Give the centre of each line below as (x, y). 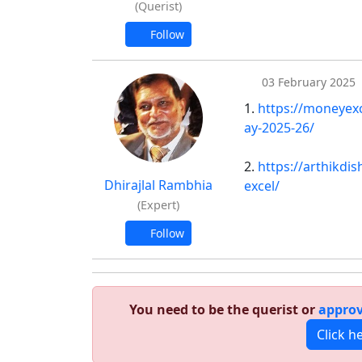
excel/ (262, 186)
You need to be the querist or (224, 309)
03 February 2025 (307, 82)
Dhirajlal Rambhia (158, 185)
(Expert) (158, 205)
